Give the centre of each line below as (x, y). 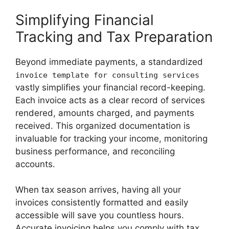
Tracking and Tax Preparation (114, 37)
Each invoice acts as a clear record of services (110, 100)
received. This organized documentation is (103, 125)
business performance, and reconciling (95, 151)
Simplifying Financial (85, 20)
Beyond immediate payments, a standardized (109, 62)
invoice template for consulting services (107, 75)
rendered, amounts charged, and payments (105, 113)
